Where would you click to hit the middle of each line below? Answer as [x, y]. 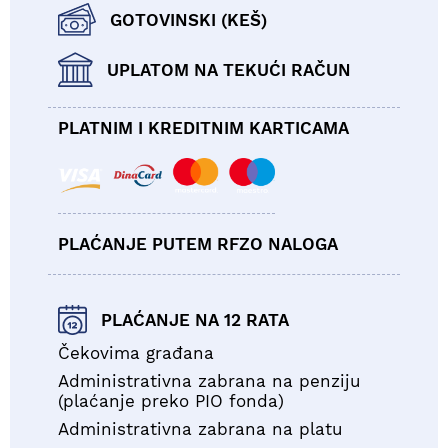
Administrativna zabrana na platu [200, 429]
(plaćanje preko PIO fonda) [171, 401]
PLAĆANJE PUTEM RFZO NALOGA [198, 244]
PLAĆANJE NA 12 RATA [195, 320]
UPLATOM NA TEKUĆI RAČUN [229, 69]
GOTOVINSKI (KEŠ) [188, 19]
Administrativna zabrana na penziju [209, 381]
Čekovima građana [136, 353]
